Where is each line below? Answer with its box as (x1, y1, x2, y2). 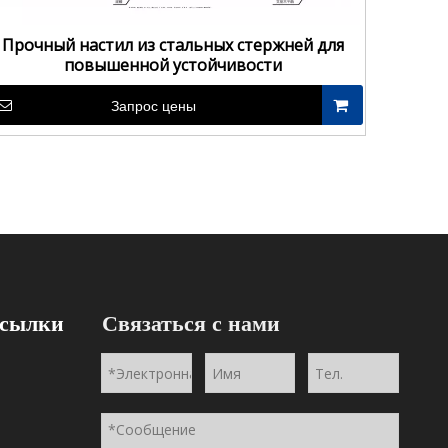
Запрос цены (111, 98, 197, 114)
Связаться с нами (101, 309, 280, 337)
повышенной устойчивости (63, 54, 282, 76)
